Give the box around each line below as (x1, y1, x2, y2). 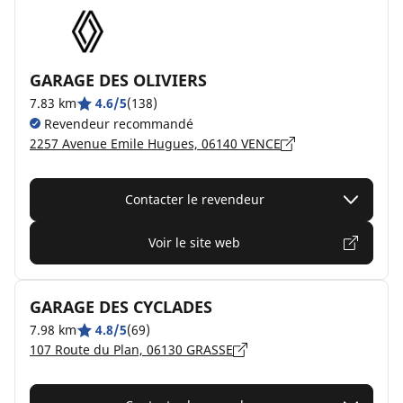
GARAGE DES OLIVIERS (30, 69, 207, 91)
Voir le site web (148, 234, 240, 251)
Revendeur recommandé (40, 115, 193, 132)
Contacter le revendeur (124, 191, 264, 208)
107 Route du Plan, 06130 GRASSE (30, 341, 233, 358)
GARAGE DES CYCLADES (30, 296, 212, 318)
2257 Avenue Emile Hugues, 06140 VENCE (30, 135, 281, 152)
